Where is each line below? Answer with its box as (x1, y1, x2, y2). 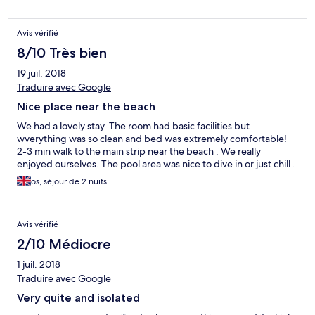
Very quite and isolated (17, 291, 140, 305)
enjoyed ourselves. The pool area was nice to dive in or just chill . (17, 157, 295, 171)
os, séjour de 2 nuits (31, 176, 107, 188)
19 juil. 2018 (17, 67, 66, 80)
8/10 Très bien (17, 44, 107, 62)
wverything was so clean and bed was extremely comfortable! (17, 132, 287, 146)
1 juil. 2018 (17, 258, 60, 271)
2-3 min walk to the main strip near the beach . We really (17, 145, 261, 158)
